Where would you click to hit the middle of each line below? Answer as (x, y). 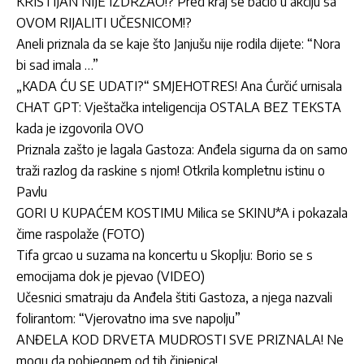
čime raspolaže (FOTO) (80, 234)
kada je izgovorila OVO (80, 128)
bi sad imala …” (57, 65)
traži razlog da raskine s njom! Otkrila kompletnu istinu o (171, 170)
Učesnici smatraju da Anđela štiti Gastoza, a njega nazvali (174, 297)
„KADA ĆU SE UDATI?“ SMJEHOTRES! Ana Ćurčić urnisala (179, 86)
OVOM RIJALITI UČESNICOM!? (104, 22)
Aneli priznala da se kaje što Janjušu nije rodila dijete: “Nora (178, 43)
